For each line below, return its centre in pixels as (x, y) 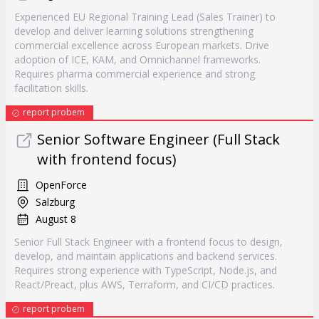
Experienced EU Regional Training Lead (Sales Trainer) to (145, 17)
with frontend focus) (107, 159)
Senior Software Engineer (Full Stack (158, 139)
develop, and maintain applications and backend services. (146, 256)
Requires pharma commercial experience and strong (135, 74)
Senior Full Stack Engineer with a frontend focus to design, (148, 242)
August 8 (56, 219)
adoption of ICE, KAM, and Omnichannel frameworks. (137, 59)
